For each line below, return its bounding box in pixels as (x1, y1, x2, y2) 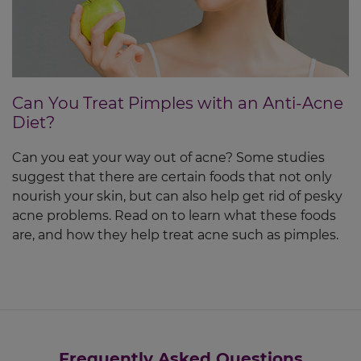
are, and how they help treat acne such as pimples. (12, 227, 338, 243)
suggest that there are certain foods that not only (12, 169, 332, 185)
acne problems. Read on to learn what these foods (12, 208, 336, 224)
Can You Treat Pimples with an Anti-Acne (12, 93, 343, 114)
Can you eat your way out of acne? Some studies (12, 150, 325, 166)
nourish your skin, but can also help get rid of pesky (12, 189, 342, 205)
